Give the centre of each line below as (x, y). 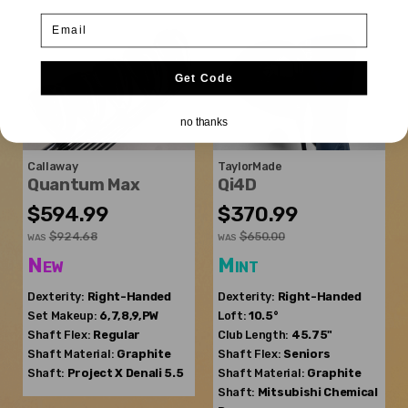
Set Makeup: (62, 316)
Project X (95, 373)
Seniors (307, 354)
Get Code (204, 77)
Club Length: (254, 335)
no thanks (204, 122)
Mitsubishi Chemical (317, 393)
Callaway (53, 167)
